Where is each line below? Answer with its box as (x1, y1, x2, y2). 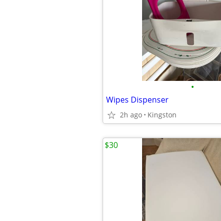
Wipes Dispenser (106, 94, 169, 105)
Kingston (147, 110, 177, 119)
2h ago (120, 110, 142, 119)
